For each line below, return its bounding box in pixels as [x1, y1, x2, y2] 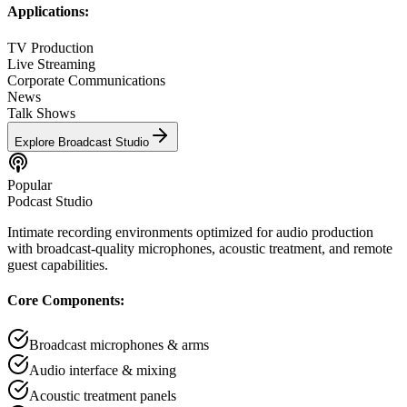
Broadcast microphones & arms [29, 337, 209, 353]
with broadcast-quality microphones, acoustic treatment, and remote [7, 240, 392, 256]
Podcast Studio [7, 193, 93, 209]
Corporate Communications [7, 72, 165, 88]
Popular [7, 176, 52, 193]
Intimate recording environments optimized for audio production [7, 223, 373, 240]
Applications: [7, 4, 89, 20]
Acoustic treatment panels [29, 388, 176, 404]
